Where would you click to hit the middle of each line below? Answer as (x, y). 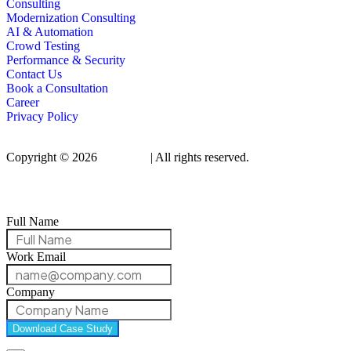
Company (31, 292)
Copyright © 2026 (53, 157)
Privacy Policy (42, 117)
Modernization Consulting (71, 18)
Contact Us (34, 74)
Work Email (36, 257)
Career (23, 103)
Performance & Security (66, 60)
